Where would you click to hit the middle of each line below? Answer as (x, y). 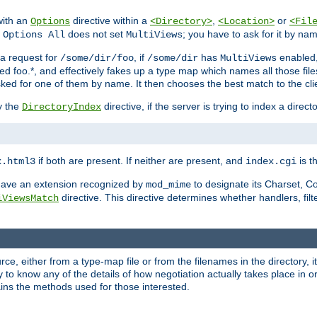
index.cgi (271, 162)
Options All (34, 35)
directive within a (110, 21)
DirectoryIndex (62, 107)
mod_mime (168, 185)
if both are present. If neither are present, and (140, 161)
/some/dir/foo (97, 58)
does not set (96, 34)
